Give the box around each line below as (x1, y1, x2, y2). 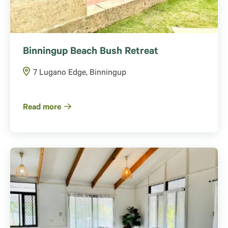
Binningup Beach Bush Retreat (23, 47, 158, 59)
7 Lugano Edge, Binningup (33, 69, 126, 78)
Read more (23, 103, 61, 113)
